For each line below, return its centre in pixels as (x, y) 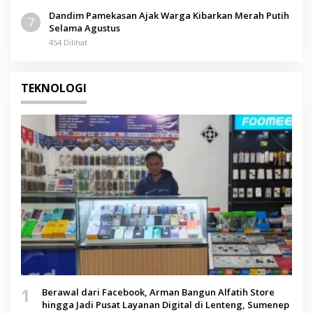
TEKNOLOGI (54, 88)
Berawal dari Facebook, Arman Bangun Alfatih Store (158, 292)
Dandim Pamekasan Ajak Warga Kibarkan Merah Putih (169, 15)
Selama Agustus (85, 28)
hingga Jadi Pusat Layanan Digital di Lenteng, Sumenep (166, 305)
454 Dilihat (68, 42)
